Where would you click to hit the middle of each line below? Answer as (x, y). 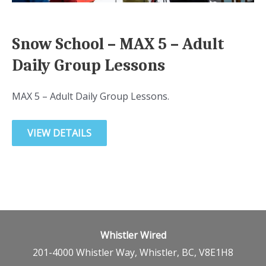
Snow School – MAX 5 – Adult (118, 44)
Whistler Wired (133, 235)
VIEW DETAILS (59, 133)
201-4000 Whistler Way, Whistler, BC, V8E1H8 (133, 253)
